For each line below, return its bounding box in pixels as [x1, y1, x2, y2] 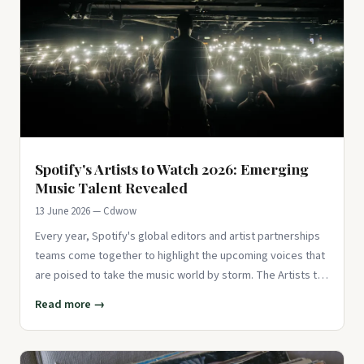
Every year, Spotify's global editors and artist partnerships [35, 227, 320, 245]
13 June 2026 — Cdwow [35, 203, 136, 219]
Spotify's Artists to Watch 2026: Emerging [35, 158, 309, 178]
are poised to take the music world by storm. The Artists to [35, 266, 323, 284]
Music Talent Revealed [35, 177, 188, 197]
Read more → [35, 295, 105, 313]
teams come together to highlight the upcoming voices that [35, 246, 325, 264]
